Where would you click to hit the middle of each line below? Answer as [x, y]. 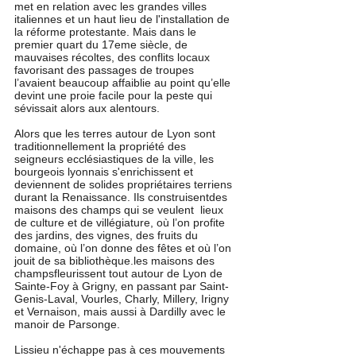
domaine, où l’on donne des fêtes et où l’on [124, 248]
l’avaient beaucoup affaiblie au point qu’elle [124, 82]
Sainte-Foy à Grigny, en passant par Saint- [122, 286]
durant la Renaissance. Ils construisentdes [122, 197]
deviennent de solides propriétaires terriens [125, 184]
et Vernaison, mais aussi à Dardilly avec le [122, 311]
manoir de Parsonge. [67, 324]
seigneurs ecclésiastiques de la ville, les [116, 159]
